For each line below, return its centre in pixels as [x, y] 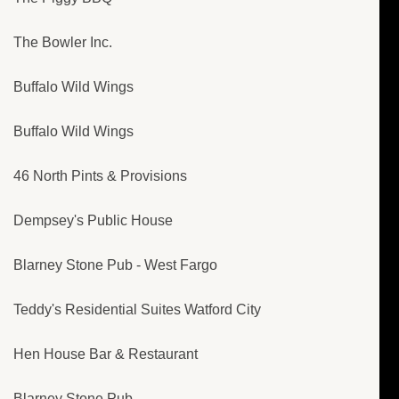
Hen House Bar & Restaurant [106, 354]
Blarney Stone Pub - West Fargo [115, 265]
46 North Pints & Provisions [100, 176]
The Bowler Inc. [63, 43]
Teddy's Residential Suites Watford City [137, 310]
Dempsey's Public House [93, 221]
